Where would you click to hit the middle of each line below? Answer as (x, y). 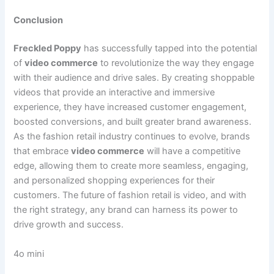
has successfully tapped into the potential (169, 49)
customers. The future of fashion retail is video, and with (130, 195)
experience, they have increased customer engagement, (130, 107)
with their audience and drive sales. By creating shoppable (134, 78)
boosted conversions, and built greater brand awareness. (133, 122)
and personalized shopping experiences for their (114, 181)
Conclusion (39, 20)
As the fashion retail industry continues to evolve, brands (132, 137)
